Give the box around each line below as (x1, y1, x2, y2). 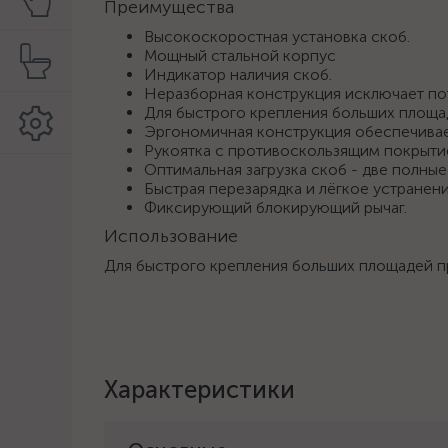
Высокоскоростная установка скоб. (144, 27, 410, 46)
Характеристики (104, 375, 295, 404)
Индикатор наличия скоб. (144, 65, 332, 84)
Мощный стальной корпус (144, 46, 336, 65)
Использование (104, 225, 238, 247)
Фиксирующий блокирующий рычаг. (144, 198, 407, 217)
